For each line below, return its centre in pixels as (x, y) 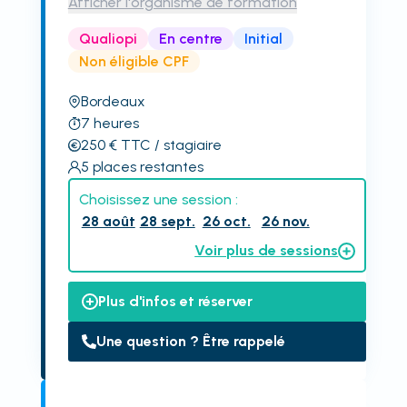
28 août (108, 221)
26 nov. (285, 221)
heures (116, 123)
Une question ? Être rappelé (190, 341)
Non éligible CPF (134, 61)
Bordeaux (113, 101)
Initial (263, 38)
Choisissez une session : (158, 199)
